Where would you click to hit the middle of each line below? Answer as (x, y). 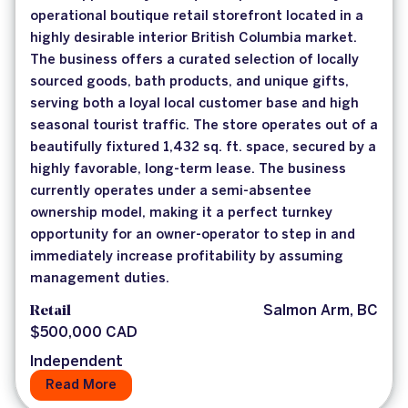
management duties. (100, 279)
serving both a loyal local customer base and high (194, 104)
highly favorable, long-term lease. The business (188, 170)
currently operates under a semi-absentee (171, 192)
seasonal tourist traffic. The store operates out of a (204, 126)
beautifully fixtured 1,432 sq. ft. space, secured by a (203, 148)
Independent (76, 362)
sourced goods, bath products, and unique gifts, (189, 82)
